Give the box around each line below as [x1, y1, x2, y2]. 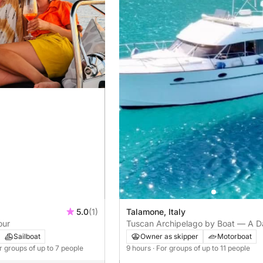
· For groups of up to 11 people [152, 243, 250, 252]
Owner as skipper [140, 231, 198, 241]
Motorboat [217, 231, 252, 241]
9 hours [126, 243, 153, 252]
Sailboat [14, 231, 41, 241]
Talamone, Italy [126, 206, 186, 217]
